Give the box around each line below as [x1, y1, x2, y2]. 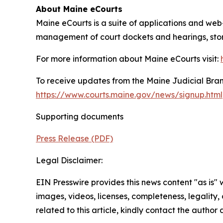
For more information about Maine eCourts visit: [36, 53, 221, 64]
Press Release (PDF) [36, 133, 113, 143]
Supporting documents [36, 111, 123, 121]
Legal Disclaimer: [36, 155, 103, 165]
